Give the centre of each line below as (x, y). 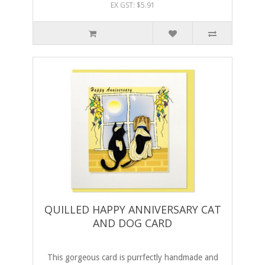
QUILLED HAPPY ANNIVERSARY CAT (132, 210)
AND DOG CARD (132, 223)
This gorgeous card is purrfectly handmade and (132, 258)
